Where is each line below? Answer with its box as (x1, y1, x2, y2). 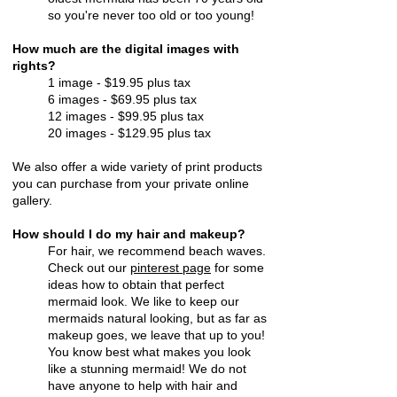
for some (211, 261, 264, 275)
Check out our (48, 261, 130, 275)
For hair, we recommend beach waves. (48, 244, 266, 258)
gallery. (12, 193, 52, 207)
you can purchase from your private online (12, 176, 249, 191)
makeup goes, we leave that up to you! (48, 328, 265, 342)
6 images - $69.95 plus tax (48, 92, 197, 106)
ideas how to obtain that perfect (48, 277, 224, 292)
